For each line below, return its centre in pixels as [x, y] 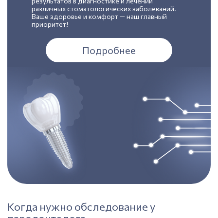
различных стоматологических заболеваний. [104, 9]
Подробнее [109, 50]
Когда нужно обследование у [81, 207]
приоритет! [50, 24]
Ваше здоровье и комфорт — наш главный [99, 16]
